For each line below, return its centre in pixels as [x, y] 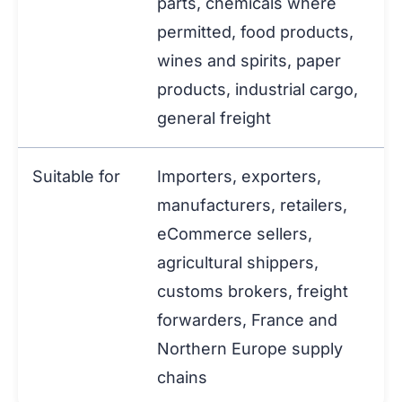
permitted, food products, [255, 32]
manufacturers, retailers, [252, 205]
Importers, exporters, [239, 177]
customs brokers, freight [253, 292]
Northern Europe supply [250, 349]
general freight [214, 118]
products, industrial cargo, [258, 90]
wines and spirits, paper [249, 61]
